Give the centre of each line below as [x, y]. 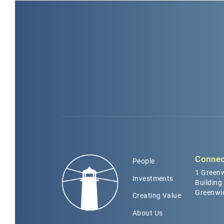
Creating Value [157, 196]
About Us [147, 213]
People [143, 161]
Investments [153, 178]
